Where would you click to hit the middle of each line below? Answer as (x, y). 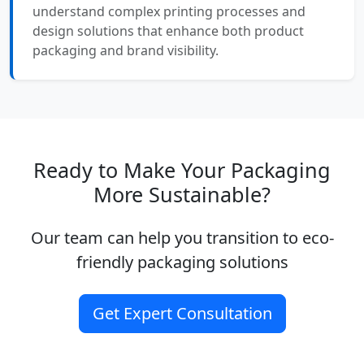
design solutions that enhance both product (168, 30)
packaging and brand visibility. (126, 50)
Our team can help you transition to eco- (182, 237)
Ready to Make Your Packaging (182, 169)
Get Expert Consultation (182, 313)
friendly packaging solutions (182, 262)
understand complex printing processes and (169, 11)
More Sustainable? (182, 194)
